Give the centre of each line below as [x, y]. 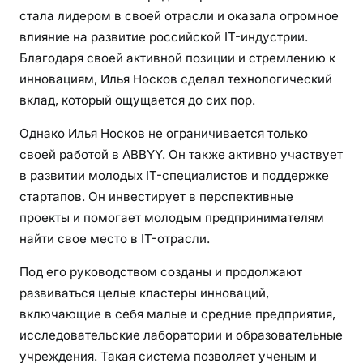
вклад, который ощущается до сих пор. [137, 100]
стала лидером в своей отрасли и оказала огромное [179, 16]
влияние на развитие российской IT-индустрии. [164, 37]
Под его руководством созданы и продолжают [161, 272]
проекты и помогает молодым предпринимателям [172, 218]
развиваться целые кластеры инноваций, [144, 293]
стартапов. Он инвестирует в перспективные [156, 197]
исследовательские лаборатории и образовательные [181, 335]
